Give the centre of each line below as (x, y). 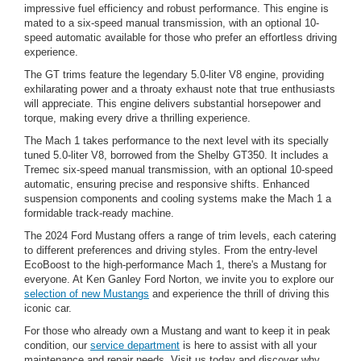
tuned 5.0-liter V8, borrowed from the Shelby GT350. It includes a (176, 156)
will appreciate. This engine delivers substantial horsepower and (172, 104)
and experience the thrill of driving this (239, 294)
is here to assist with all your (248, 346)
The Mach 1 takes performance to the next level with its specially (176, 141)
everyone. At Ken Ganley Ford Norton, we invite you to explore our (179, 280)
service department (135, 346)
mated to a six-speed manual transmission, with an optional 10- (172, 23)
